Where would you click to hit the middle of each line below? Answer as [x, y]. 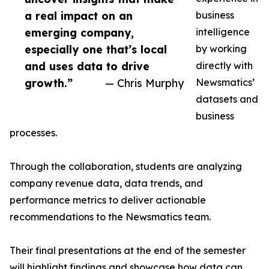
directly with [224, 65]
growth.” [49, 83]
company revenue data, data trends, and [106, 183]
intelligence [223, 32]
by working [221, 49]
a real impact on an [79, 16]
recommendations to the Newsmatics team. [110, 217]
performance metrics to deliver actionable [108, 200]
